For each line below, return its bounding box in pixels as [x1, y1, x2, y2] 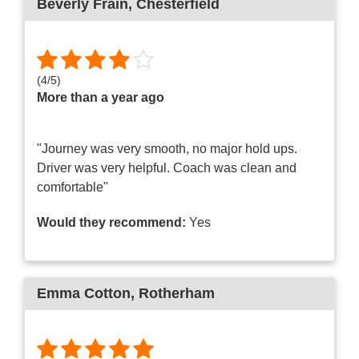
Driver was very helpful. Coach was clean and [37, 161, 296, 175]
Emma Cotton [37, 285, 131, 302]
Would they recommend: [37, 216, 186, 230]
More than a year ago [37, 91, 164, 105]
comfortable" [37, 180, 108, 195]
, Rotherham [131, 285, 215, 302]
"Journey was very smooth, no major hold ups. [37, 142, 297, 156]
